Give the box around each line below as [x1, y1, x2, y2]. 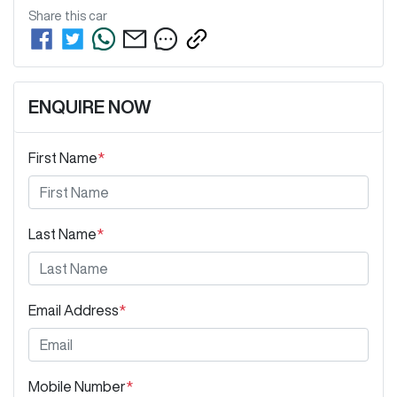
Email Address [28, 303, 119, 317]
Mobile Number [28, 379, 126, 393]
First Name [28, 151, 97, 165]
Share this [28, 10, 89, 22]
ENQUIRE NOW [28, 97, 152, 116]
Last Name [28, 227, 97, 241]
